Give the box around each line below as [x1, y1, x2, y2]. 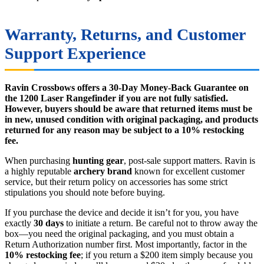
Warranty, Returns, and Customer [5, 25, 246, 44]
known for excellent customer [132, 166, 245, 177]
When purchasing [5, 156, 72, 166]
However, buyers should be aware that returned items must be [5, 104, 252, 114]
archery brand [74, 166, 132, 177]
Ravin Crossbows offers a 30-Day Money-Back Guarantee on [5, 82, 249, 93]
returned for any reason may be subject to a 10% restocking [5, 125, 244, 136]
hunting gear [72, 156, 124, 166]
